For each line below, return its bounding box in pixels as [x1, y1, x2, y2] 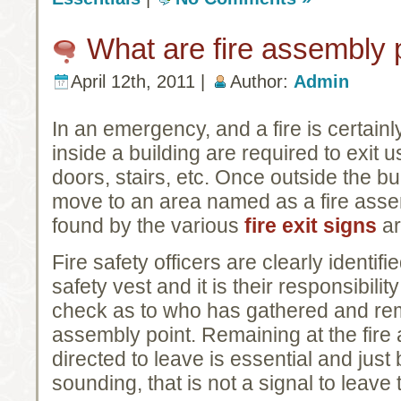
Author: [230, 71, 294, 91]
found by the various [52, 214, 244, 238]
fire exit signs [244, 214, 377, 238]
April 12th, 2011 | [71, 71, 210, 91]
